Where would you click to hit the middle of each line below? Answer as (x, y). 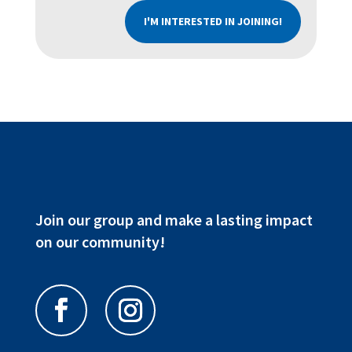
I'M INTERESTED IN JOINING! (213, 22)
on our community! (100, 242)
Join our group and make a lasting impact (174, 220)
